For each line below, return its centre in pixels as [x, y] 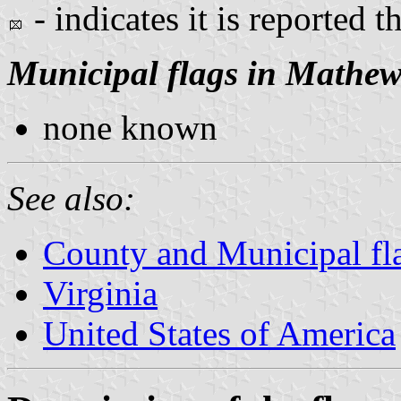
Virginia [100, 293]
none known [130, 127]
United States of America [219, 333]
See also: [71, 198]
